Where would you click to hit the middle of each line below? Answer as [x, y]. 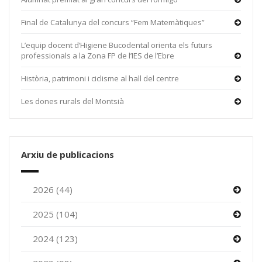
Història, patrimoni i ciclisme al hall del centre [100, 78]
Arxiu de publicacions [68, 154]
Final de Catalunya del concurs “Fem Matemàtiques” [113, 22]
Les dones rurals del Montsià [73, 101]
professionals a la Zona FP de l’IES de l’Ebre [98, 55]
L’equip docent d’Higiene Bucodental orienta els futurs [117, 45]
